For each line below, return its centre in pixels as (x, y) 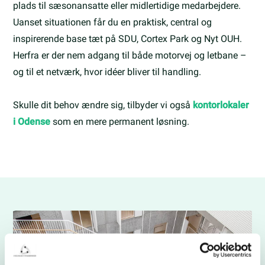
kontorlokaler (221, 105)
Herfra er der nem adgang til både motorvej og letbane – (130, 55)
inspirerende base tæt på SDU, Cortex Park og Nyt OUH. (128, 38)
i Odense (32, 121)
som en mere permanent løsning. (120, 121)
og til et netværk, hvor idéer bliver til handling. (107, 72)
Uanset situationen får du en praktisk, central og (113, 22)
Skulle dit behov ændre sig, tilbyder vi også (103, 105)
